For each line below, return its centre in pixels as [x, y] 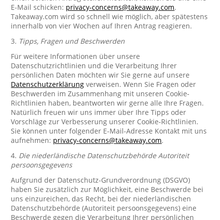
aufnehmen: [32, 140]
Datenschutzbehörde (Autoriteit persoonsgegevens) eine [104, 208]
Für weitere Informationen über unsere [76, 56]
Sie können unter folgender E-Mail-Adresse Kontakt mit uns [109, 131]
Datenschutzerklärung [48, 84]
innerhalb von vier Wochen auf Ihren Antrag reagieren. [102, 26]
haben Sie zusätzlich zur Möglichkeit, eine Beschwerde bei [107, 189]
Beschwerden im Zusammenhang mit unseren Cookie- [100, 94]
